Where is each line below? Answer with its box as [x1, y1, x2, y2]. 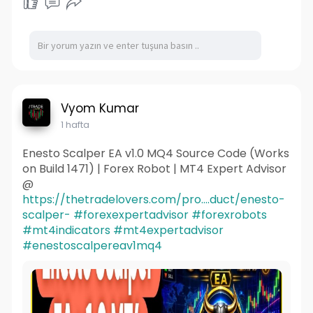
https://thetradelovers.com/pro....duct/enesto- [22, 191, 285, 208]
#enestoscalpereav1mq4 [22, 238, 162, 254]
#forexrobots [191, 207, 267, 224]
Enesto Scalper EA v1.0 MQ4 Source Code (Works [22, 145, 289, 162]
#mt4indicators [22, 222, 110, 239]
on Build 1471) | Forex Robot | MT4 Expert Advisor [22, 161, 286, 177]
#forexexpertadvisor [73, 207, 189, 224]
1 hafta [60, 118, 89, 132]
